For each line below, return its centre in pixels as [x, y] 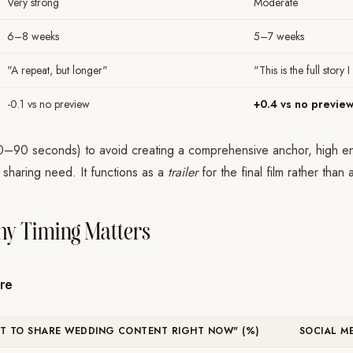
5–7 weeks [279, 36]
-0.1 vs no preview [48, 104]
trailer [183, 172]
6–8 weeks [33, 36]
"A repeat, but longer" [58, 70]
